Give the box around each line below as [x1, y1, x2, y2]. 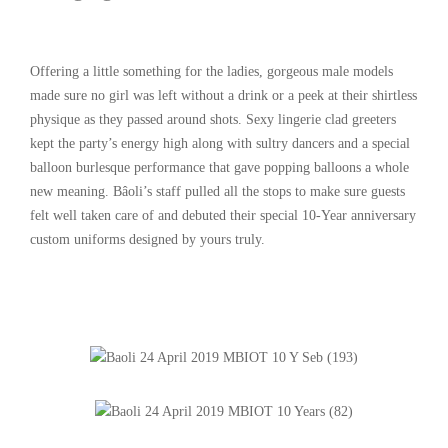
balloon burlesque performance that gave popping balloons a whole [30, 159, 409, 175]
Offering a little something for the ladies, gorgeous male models [30, 63, 393, 79]
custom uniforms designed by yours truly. [30, 231, 265, 247]
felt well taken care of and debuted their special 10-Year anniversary [30, 207, 416, 223]
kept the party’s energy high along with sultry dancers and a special [30, 135, 410, 151]
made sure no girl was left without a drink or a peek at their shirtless [30, 87, 417, 103]
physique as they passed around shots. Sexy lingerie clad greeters [30, 111, 396, 127]
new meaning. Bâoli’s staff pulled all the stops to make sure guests [30, 183, 405, 199]
